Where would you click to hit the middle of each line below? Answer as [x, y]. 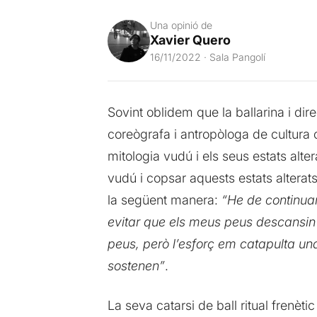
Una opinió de [181, 25]
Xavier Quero [190, 40]
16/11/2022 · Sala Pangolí [207, 57]
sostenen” [136, 265]
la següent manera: [164, 200]
